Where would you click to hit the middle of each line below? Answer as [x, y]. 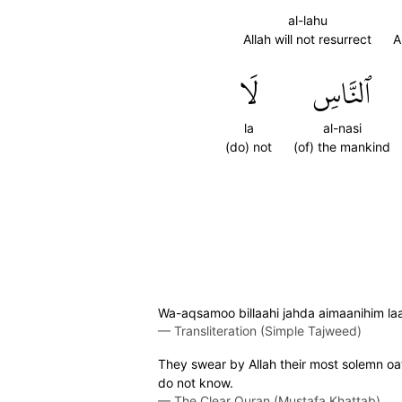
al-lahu [307, 20]
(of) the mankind [342, 147]
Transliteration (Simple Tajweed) [268, 331]
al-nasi [342, 128]
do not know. [196, 383]
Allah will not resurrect [307, 39]
